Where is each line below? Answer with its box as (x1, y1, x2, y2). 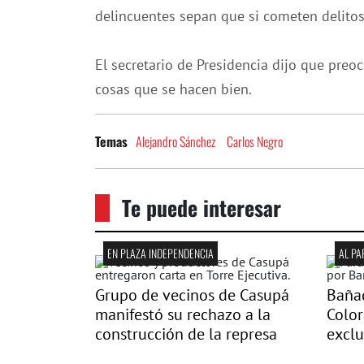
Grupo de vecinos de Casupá (95, 284, 289, 305)
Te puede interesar (122, 192, 281, 223)
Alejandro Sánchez (136, 131, 215, 151)
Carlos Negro (227, 131, 283, 151)
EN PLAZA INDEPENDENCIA (107, 245, 214, 262)
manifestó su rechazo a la (95, 304, 271, 325)
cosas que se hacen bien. (95, 80, 252, 98)
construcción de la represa (95, 323, 277, 344)
